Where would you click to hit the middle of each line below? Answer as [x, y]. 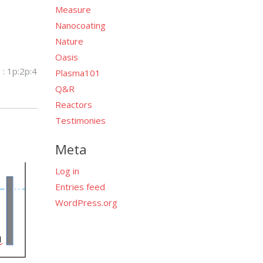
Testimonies [80, 120]
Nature [69, 41]
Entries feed [80, 187]
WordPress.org [86, 203]
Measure [73, 9]
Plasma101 [77, 73]
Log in [67, 171]
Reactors [73, 104]
